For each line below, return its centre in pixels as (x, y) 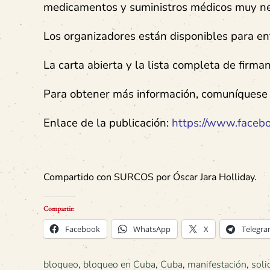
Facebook (83, 229)
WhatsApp (152, 229)
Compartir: (59, 209)
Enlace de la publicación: (108, 123)
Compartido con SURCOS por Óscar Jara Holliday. (150, 177)
